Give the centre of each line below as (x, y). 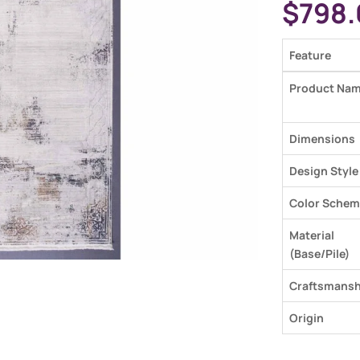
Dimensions (322, 139)
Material (312, 235)
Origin (307, 318)
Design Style (324, 171)
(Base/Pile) (319, 254)
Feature (310, 55)
